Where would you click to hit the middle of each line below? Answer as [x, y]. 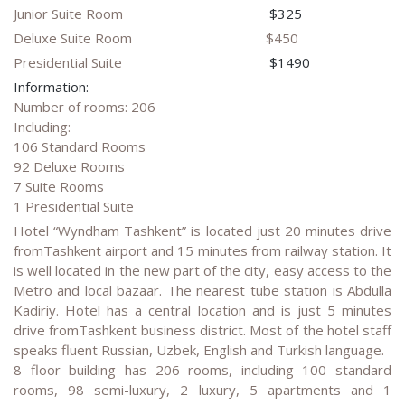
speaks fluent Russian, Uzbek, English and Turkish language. [199, 350]
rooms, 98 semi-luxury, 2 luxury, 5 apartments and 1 [202, 390]
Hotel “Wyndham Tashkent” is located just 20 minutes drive [202, 231]
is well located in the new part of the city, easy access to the [202, 271]
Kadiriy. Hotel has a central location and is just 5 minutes [202, 311]
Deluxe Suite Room [73, 38]
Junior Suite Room [68, 14]
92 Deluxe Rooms [69, 167]
